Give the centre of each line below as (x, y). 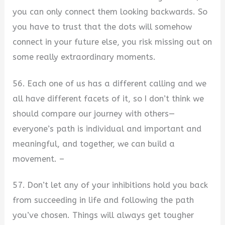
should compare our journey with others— (94, 114)
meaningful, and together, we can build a (94, 144)
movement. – (39, 159)
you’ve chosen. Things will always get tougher (103, 215)
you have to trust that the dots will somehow (102, 27)
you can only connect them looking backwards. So (110, 12)
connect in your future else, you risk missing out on (113, 42)
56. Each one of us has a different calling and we (110, 83)
